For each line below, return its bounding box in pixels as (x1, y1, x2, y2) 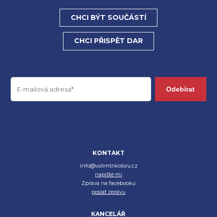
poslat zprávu (92, 188, 125, 196)
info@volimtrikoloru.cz (79, 162, 138, 170)
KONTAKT (92, 149, 124, 157)
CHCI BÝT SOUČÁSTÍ (71, 13, 146, 22)
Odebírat (166, 85, 195, 93)
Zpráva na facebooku (81, 180, 136, 187)
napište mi (95, 171, 122, 178)
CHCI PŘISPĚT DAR (74, 36, 143, 46)
